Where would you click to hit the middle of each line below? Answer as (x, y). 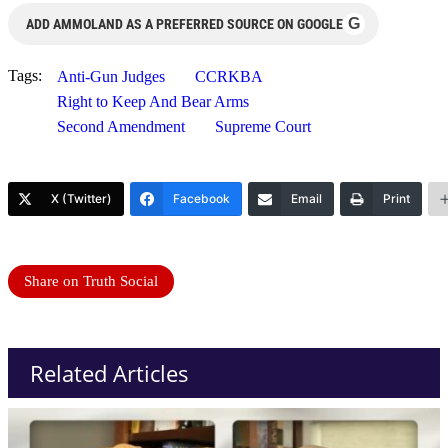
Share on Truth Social (91, 280)
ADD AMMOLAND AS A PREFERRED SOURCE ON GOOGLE (184, 23)
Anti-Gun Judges (111, 76)
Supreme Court (263, 126)
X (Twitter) (81, 198)
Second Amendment (121, 126)
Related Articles (109, 372)
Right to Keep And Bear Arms (153, 101)
